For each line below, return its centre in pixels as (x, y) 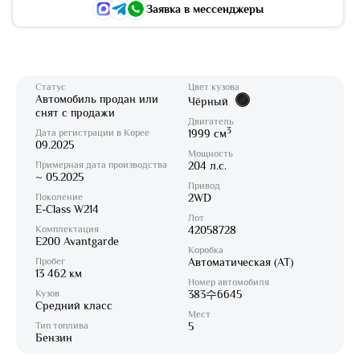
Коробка (206, 250)
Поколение (59, 197)
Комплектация (67, 229)
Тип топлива (62, 325)
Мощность (211, 153)
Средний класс (74, 305)
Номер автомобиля (229, 282)
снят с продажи (75, 112)
